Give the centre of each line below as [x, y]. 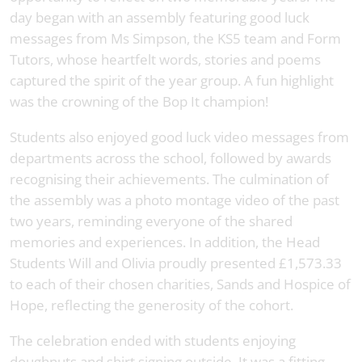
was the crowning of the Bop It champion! [139, 101]
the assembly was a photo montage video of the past [175, 200]
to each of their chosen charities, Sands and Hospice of [180, 284]
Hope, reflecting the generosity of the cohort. [152, 305]
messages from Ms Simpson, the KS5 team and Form [175, 38]
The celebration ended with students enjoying [153, 340]
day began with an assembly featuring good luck [160, 17]
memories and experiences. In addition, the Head [165, 242]
